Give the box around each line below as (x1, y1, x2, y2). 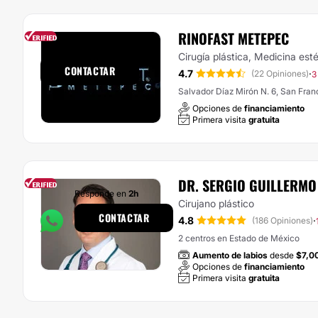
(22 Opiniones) (251, 68, 309, 79)
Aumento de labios (192, 250, 268, 261)
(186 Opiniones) (252, 215, 313, 226)
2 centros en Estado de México (178, 233, 300, 243)
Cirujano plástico (178, 197, 254, 209)
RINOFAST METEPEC (178, 28, 289, 49)
